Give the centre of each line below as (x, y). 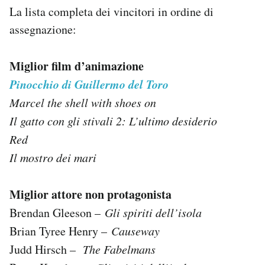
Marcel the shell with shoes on (83, 102)
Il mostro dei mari (53, 157)
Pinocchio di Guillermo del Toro (89, 84)
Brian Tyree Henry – (60, 231)
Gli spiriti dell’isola (153, 212)
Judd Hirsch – (46, 249)
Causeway (135, 230)
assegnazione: (43, 29)
